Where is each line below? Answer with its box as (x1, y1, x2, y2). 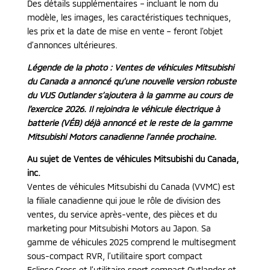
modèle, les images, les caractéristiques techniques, (27, 12, 231, 23)
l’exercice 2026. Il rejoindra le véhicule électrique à (27, 104, 220, 115)
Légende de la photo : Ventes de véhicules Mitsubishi (27, 62, 234, 73)
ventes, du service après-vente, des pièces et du (27, 209, 217, 220)
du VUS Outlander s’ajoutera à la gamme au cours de (27, 90, 233, 101)
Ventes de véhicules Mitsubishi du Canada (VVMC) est (27, 181, 235, 192)
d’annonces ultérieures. (27, 40, 118, 51)
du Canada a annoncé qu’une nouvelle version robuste (27, 76, 236, 87)
